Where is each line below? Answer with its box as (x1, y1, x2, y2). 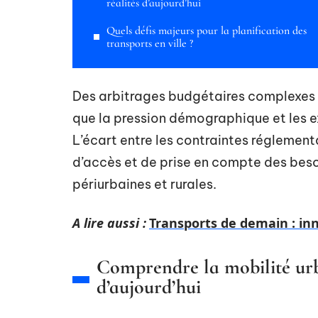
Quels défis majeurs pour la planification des (106, 23, 307, 38)
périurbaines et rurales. (72, 176, 216, 192)
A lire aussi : (72, 214, 146, 231)
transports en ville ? (106, 36, 193, 50)
